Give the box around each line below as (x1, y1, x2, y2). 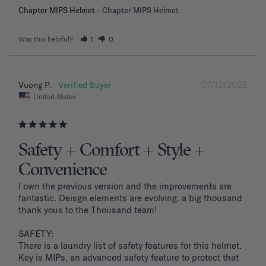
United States (33, 91, 76, 101)
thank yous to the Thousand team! (18, 204, 157, 216)
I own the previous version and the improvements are (18, 180, 232, 192)
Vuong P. (18, 80, 52, 91)
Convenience (18, 158, 107, 182)
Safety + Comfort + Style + (18, 138, 205, 163)
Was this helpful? (18, 34, 75, 44)
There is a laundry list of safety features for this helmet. (18, 239, 242, 251)
